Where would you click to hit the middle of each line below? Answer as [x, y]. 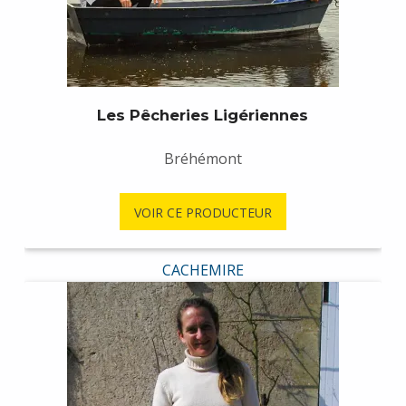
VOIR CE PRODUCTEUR [203, 212]
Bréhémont [203, 159]
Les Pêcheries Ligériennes [203, 116]
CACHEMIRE [203, 271]
